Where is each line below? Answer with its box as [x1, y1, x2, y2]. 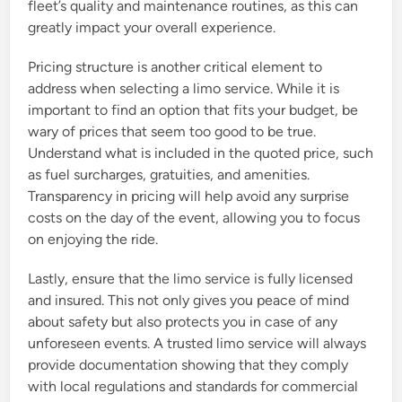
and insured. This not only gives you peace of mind [28, 292, 350, 310]
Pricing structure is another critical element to [28, 58, 323, 76]
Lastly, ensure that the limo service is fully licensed [28, 270, 354, 288]
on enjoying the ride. [28, 231, 159, 249]
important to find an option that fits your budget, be [28, 101, 359, 119]
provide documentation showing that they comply [28, 356, 349, 374]
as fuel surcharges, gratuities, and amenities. [28, 166, 310, 184]
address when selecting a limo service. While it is [28, 80, 340, 98]
